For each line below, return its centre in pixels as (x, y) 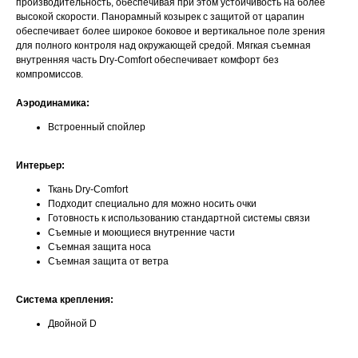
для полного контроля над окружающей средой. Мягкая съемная (163, 45)
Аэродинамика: (53, 103)
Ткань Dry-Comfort (88, 189)
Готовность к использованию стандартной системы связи (179, 218)
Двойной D (72, 323)
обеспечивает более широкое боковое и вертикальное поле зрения (171, 31)
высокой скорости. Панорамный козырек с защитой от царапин (160, 16)
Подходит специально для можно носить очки (152, 203)
